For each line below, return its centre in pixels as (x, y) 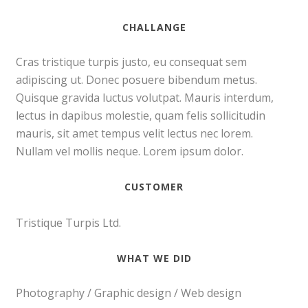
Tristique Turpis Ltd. (69, 223)
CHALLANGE (154, 27)
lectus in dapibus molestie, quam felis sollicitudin (141, 116)
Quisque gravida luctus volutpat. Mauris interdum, (145, 98)
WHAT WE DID (154, 258)
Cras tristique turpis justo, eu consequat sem (132, 62)
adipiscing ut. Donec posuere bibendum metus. (137, 80)
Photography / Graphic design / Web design (129, 293)
